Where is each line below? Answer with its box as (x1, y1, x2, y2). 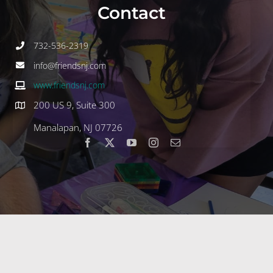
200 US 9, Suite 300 (34, 99, 116, 112)
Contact (97, 2, 166, 23)
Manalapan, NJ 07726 (34, 121, 123, 134)
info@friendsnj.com (34, 59, 107, 71)
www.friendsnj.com (34, 79, 105, 91)
